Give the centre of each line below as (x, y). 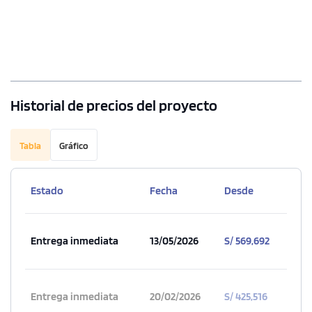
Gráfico (74, 146)
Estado (47, 191)
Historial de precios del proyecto (114, 106)
